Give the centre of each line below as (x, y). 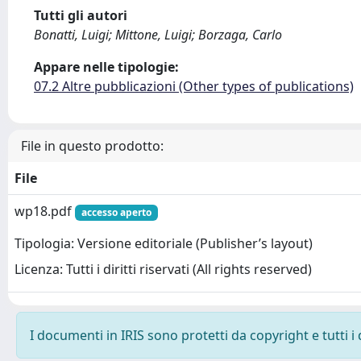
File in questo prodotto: (92, 146)
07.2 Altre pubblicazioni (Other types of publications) (194, 86)
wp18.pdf (45, 211)
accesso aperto (116, 212)
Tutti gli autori (81, 15)
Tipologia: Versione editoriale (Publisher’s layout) (164, 244)
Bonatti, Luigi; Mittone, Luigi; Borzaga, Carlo (158, 35)
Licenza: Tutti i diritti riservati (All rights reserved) (163, 270)
